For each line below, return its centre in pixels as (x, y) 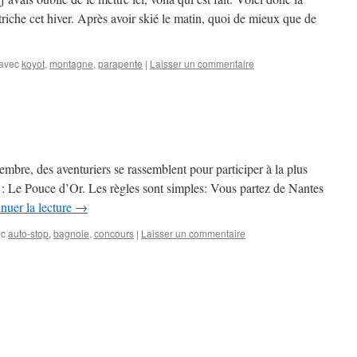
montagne (71, 63)
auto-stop (28, 233)
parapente (120, 63)
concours (114, 233)
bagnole (71, 233)
